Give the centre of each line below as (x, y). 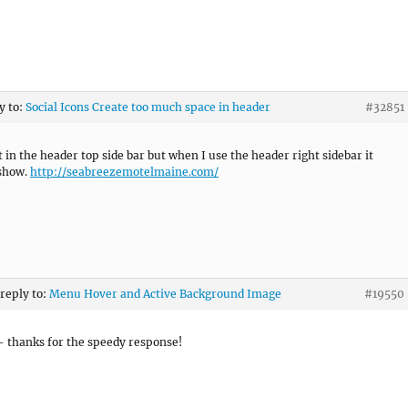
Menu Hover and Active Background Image (165, 293)
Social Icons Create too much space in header (148, 107)
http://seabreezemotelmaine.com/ (124, 171)
